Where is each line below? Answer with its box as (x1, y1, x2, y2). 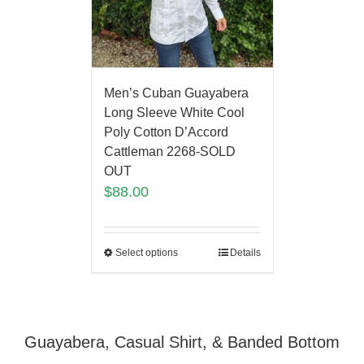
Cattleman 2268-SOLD (103, 145, 236, 159)
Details (229, 247, 261, 259)
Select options (115, 247, 178, 259)
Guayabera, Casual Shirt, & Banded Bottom (24, 333, 340, 352)
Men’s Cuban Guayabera (103, 86, 249, 101)
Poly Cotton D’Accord (103, 125, 228, 140)
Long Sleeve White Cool (103, 106, 245, 120)
